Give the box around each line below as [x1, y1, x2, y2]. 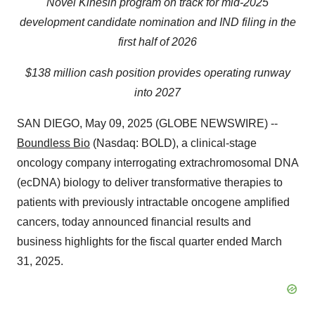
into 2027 [134, 86, 181, 98]
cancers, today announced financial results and [17, 216, 251, 228]
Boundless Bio [17, 137, 90, 149]
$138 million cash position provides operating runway [25, 67, 290, 79]
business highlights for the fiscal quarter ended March [17, 236, 282, 247]
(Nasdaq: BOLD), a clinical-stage [90, 137, 257, 149]
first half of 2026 [118, 36, 197, 48]
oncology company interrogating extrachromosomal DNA [17, 157, 298, 169]
